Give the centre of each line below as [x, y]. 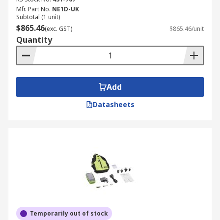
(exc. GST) [58, 29]
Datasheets [113, 104]
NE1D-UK [66, 9]
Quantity [34, 40]
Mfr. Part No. [33, 9]
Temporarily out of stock [69, 213]
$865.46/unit [187, 29]
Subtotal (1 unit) [38, 17]
